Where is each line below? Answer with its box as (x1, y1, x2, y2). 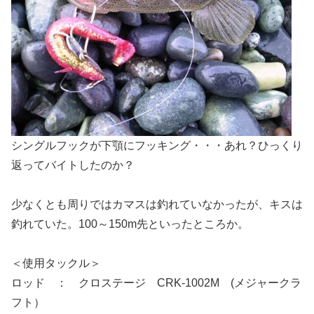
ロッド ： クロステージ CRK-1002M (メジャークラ (11, 277, 301, 289)
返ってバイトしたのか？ (11, 159, 146, 172)
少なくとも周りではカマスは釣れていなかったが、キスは (11, 198, 303, 211)
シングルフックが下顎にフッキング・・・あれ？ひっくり (11, 139, 303, 152)
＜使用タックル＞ (11, 257, 101, 270)
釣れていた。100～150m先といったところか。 (11, 218, 249, 231)
